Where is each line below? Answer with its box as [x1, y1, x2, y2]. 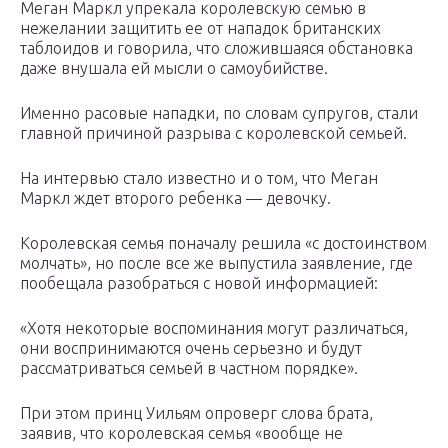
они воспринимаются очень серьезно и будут [20, 339, 362, 358]
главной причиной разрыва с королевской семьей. [20, 124, 407, 143]
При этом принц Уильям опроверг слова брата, [20, 404, 373, 423]
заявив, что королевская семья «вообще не [20, 424, 343, 443]
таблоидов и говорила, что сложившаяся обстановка [20, 39, 413, 58]
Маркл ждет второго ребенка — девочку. [20, 189, 331, 208]
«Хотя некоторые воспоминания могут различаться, [20, 319, 408, 338]
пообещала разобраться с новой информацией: [20, 274, 378, 293]
